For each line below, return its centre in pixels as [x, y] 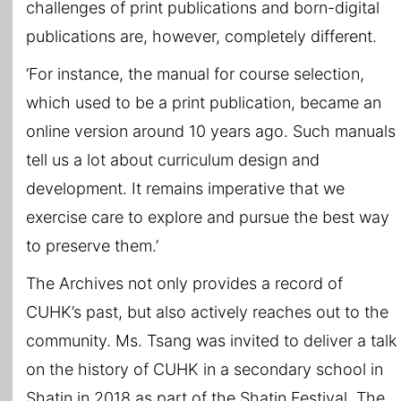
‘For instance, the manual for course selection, [195, 74]
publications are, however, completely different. [201, 37]
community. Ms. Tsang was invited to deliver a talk [211, 341]
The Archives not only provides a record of [184, 284]
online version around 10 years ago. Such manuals [211, 132]
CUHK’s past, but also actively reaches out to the [207, 312]
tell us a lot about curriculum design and [173, 160]
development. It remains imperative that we [185, 189]
